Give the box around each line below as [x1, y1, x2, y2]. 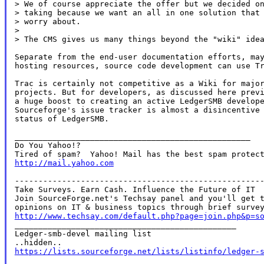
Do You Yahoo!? [14, 140, 81, 150]
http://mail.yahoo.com [14, 158, 114, 167]
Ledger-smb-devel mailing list [14, 229, 151, 238]
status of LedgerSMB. [14, 114, 109, 123]
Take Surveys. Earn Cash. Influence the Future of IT [14, 184, 255, 194]
